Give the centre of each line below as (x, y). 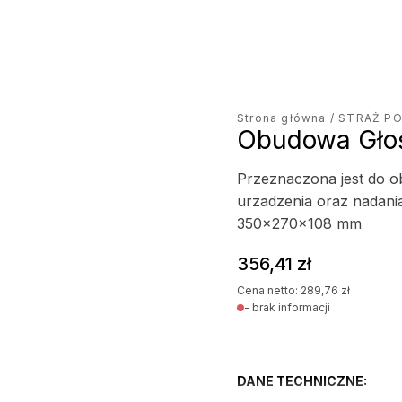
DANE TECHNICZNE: (302, 381)
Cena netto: (269, 290)
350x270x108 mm (299, 223)
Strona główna (282, 118)
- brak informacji (287, 307)
